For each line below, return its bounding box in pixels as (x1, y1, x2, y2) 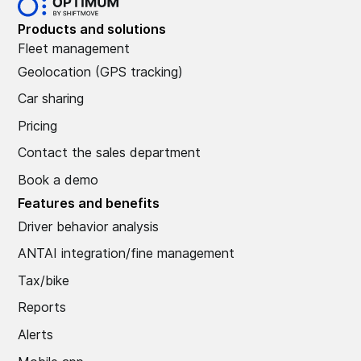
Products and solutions (18, 20, 167, 37)
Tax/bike (18, 272, 70, 288)
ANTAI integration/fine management (18, 245, 235, 262)
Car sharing (18, 90, 85, 107)
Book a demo (18, 172, 99, 189)
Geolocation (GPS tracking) (18, 63, 184, 80)
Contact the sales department (18, 144, 201, 161)
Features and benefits (18, 194, 160, 211)
